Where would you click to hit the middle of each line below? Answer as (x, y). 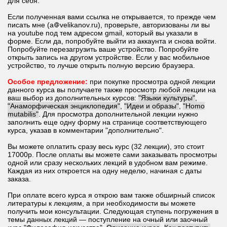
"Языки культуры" (167, 98)
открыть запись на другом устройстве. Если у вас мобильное (109, 57)
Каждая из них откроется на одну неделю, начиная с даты (105, 171)
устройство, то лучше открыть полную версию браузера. (101, 65)
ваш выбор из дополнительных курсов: (73, 98)
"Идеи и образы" (152, 106)
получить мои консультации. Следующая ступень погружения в (113, 211)
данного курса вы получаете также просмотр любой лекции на (112, 90)
